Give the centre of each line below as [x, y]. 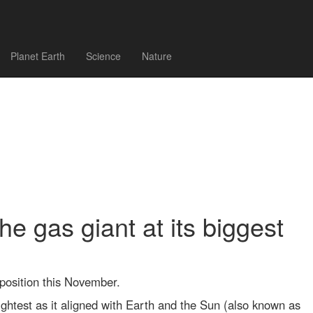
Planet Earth [38, 56]
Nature [157, 56]
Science [103, 56]
